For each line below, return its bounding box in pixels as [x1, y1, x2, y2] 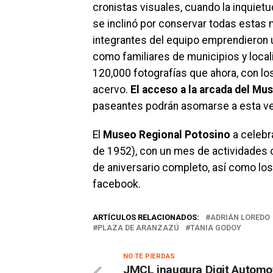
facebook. [93, 177, 141, 190]
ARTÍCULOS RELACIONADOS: [93, 212, 199, 222]
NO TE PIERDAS [123, 252, 175, 260]
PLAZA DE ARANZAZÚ [97, 222, 179, 232]
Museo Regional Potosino [103, 128, 230, 141]
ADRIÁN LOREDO [210, 212, 270, 222]
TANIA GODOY [190, 222, 241, 232]
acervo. [93, 83, 130, 96]
